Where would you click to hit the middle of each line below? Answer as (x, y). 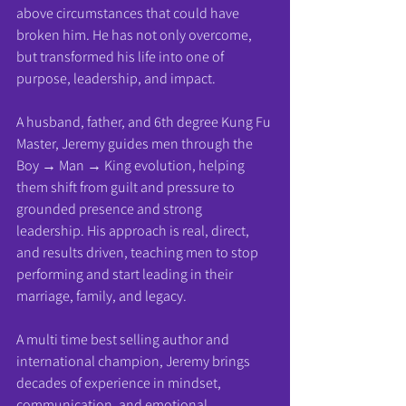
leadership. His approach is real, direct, (134, 230)
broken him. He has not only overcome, (135, 34)
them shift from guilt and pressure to (127, 187)
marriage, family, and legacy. (101, 295)
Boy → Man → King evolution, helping (132, 165)
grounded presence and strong (111, 208)
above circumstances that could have (129, 13)
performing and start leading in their (126, 274)
